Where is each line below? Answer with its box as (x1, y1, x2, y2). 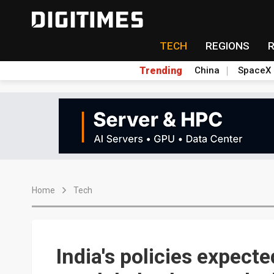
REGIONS (205, 40, 250, 52)
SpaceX (237, 65, 271, 76)
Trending (139, 64, 182, 76)
